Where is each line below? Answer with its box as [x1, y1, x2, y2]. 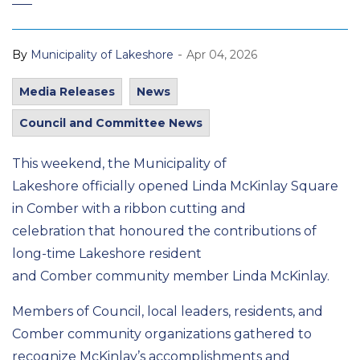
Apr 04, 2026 [186, 47, 257, 62]
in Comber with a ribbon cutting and [12, 201, 246, 216]
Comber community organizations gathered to [12, 326, 312, 342]
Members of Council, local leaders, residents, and [12, 304, 323, 319]
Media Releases [19, 84, 115, 99]
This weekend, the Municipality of [12, 156, 227, 171]
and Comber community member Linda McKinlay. [12, 268, 329, 284]
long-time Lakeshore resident [12, 246, 202, 261]
